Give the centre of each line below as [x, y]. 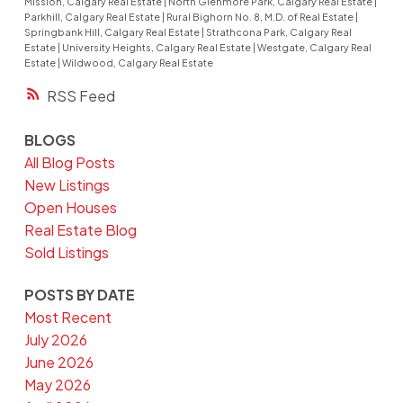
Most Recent [67, 318]
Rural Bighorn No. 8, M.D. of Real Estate [260, 17]
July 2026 [55, 340]
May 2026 [57, 385]
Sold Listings [66, 252]
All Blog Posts [69, 162]
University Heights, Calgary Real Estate [157, 48]
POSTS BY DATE [79, 295]
